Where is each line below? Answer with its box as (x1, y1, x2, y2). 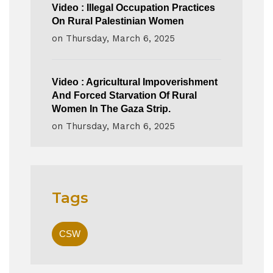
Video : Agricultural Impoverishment (52, 77, 218, 88)
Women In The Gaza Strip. (52, 104, 171, 115)
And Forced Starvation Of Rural (52, 90, 197, 101)
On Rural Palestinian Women (52, 16, 184, 27)
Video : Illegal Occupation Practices (52, 2, 215, 13)
